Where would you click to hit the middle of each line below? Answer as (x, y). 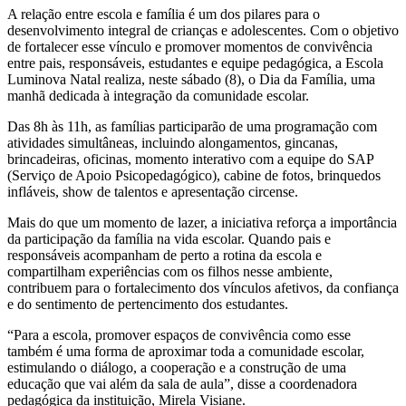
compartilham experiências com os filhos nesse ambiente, (170, 272)
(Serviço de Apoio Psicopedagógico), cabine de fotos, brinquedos (194, 176)
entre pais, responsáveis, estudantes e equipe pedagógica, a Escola (195, 63)
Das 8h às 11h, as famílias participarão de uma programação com (192, 127)
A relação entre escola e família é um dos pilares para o (164, 14)
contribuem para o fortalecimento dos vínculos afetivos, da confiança (203, 288)
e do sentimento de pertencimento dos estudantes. (148, 304)
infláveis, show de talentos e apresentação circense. (153, 192)
